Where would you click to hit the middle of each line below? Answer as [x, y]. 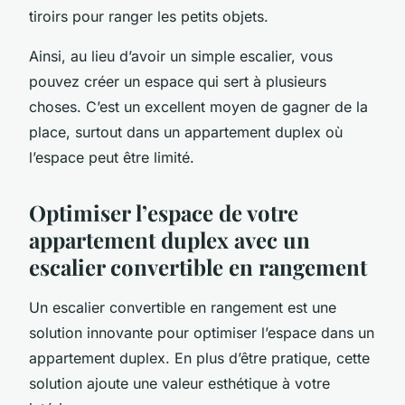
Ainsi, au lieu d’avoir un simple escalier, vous [181, 56]
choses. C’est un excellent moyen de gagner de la [198, 106]
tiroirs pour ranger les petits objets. [149, 16]
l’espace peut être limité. [112, 157]
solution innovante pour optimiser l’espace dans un [202, 332]
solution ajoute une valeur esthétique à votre [179, 383]
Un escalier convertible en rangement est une [183, 307]
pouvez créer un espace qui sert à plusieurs [178, 81]
